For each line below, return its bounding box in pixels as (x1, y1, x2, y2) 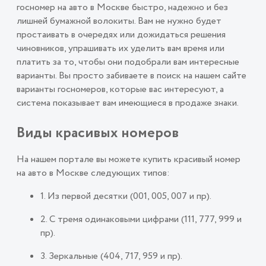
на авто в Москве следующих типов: (17, 166, 170, 180)
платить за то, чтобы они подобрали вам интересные (17, 55, 239, 69)
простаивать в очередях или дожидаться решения (17, 28, 226, 42)
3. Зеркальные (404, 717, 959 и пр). (40, 249, 182, 264)
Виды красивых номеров (17, 123, 179, 144)
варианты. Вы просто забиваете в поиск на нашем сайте (17, 69, 246, 83)
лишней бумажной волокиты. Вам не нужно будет (17, 14, 221, 28)
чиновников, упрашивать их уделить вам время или (17, 42, 224, 56)
